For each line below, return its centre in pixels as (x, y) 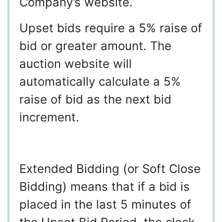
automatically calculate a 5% (100, 82)
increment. (49, 117)
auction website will (76, 64)
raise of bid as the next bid (95, 100)
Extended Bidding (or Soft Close (110, 169)
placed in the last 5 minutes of (105, 205)
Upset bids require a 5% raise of (111, 28)
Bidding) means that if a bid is (105, 187)
